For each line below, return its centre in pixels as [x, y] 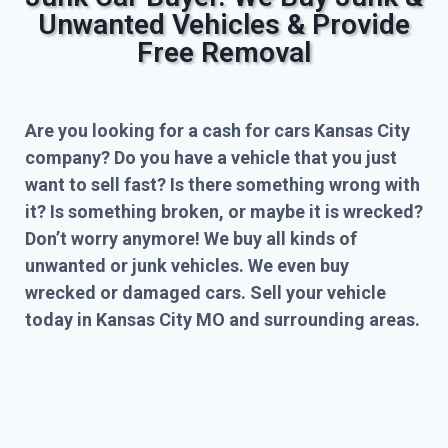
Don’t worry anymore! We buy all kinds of [191, 238]
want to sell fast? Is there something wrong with [222, 184]
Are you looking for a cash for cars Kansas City [217, 130]
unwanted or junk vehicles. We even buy [187, 265]
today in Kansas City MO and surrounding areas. [222, 319]
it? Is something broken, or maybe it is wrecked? [224, 211]
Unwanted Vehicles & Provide [224, 24]
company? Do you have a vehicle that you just [211, 157]
